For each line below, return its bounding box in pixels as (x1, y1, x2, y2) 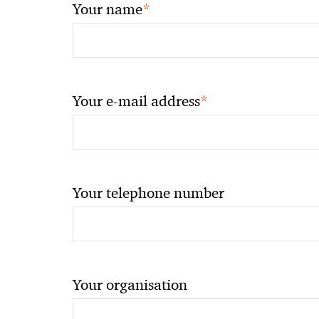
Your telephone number (73, 184, 224, 202)
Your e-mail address (73, 92, 200, 110)
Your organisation (73, 276, 187, 294)
